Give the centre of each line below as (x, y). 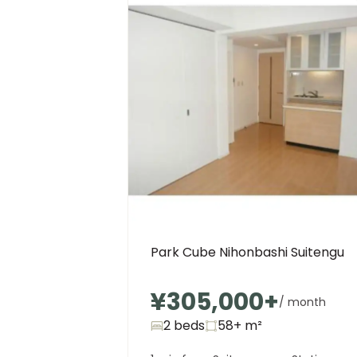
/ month (302, 302)
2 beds (184, 326)
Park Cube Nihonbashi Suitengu (247, 252)
